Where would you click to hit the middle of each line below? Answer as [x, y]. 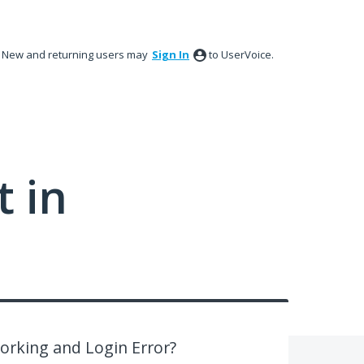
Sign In [171, 54]
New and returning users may [76, 54]
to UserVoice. [241, 54]
